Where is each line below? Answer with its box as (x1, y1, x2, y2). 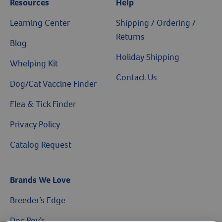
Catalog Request (10, 139, 71, 151)
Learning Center (10, 17, 70, 29)
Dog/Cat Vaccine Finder (10, 78, 97, 90)
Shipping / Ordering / (116, 17, 196, 29)
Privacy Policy (10, 118, 60, 130)
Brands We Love (10, 174, 70, 186)
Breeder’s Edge (10, 194, 65, 206)
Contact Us (116, 71, 157, 83)
